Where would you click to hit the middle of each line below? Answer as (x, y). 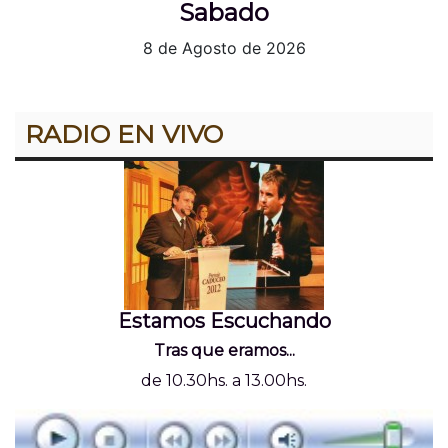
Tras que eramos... (224, 350)
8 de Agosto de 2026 (224, 47)
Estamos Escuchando (224, 320)
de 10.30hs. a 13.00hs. (224, 380)
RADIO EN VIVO (124, 133)
